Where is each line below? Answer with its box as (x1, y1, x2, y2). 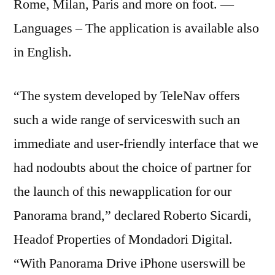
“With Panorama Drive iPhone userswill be (14, 254, 246, 272)
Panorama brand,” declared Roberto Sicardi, (14, 206, 252, 224)
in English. (14, 43, 72, 61)
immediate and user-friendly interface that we (14, 134, 258, 152)
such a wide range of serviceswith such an (14, 110, 240, 128)
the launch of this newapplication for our (14, 182, 231, 200)
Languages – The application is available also (14, 19, 259, 37)
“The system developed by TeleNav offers (14, 87, 240, 104)
